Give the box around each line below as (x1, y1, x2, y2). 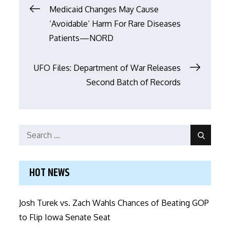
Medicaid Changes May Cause (49, 4, 159, 14)
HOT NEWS (29, 164, 70, 182)
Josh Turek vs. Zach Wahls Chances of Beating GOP (19, 197, 209, 208)
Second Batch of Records (86, 76, 181, 87)
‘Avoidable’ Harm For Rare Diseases (49, 18, 181, 29)
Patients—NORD (49, 32, 114, 43)
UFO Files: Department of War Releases (33, 62, 181, 73)
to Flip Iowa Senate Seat (19, 212, 111, 222)
